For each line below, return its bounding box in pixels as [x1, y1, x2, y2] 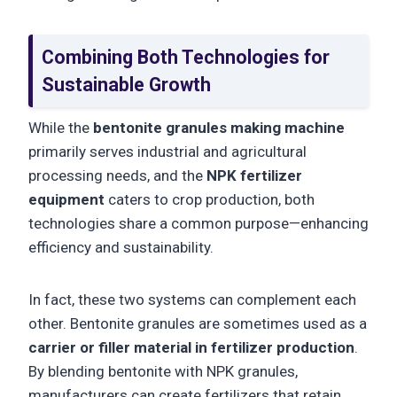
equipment [28, 191, 105, 209]
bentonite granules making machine [93, 119, 345, 137]
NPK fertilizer [206, 167, 302, 185]
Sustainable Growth [42, 73, 211, 96]
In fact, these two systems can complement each [28, 291, 356, 309]
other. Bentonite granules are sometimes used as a [28, 315, 367, 333]
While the [28, 119, 93, 137]
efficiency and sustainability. [28, 238, 214, 257]
